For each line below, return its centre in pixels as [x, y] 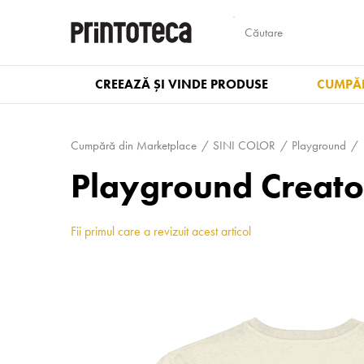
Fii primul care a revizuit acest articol [161, 231]
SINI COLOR [244, 145]
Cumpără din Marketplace [134, 145]
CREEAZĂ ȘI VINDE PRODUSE [182, 84]
